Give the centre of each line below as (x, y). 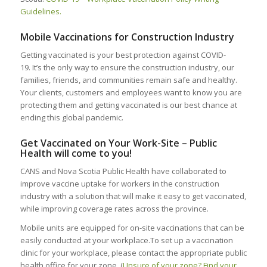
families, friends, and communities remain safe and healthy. (128, 80)
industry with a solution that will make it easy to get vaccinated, (133, 196)
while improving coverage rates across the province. (114, 208)
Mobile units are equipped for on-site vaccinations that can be (132, 227)
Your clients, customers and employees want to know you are (131, 92)
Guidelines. (41, 11)
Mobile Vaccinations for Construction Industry (127, 37)
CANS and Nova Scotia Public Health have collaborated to (123, 171)
